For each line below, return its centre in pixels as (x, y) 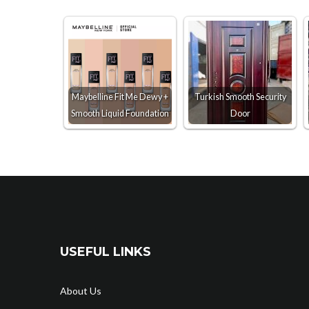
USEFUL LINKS (106, 252)
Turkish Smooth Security (240, 97)
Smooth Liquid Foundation (120, 113)
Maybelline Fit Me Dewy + (120, 97)
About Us (81, 291)
